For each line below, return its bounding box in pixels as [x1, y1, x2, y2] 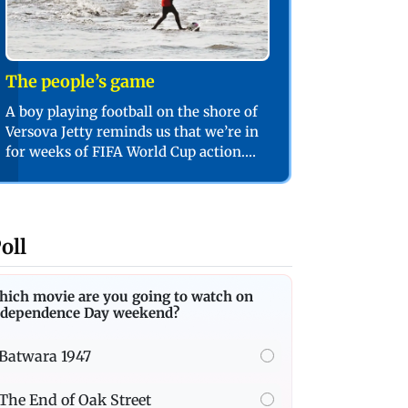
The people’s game [5, 70, 156, 92]
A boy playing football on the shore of [5, 102, 259, 120]
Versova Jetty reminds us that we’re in [5, 122, 260, 140]
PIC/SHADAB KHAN [5, 162, 138, 180]
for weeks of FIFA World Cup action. [5, 142, 246, 160]
